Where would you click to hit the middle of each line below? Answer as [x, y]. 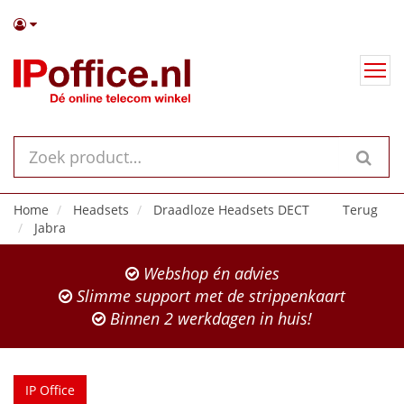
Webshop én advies [209, 273]
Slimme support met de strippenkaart [209, 296]
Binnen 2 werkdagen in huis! [209, 318]
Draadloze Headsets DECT [231, 210]
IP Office [50, 390]
